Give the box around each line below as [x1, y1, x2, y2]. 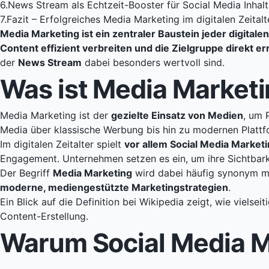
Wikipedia [139, 196, 184, 208]
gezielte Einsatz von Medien [111, 109, 243, 122]
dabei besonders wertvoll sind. [82, 56, 225, 69]
